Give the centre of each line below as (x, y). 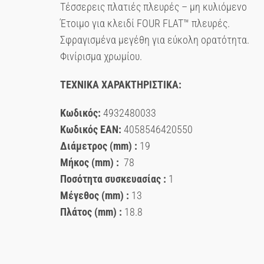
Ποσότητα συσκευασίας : (113, 179)
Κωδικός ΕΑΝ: (91, 129)
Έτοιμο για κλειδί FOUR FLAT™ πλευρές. (145, 23)
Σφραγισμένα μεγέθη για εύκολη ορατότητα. (155, 40)
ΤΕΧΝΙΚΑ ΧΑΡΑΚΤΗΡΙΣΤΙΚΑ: (121, 85)
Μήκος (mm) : (91, 162)
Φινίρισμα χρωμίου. (101, 56)
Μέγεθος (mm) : (95, 195)
